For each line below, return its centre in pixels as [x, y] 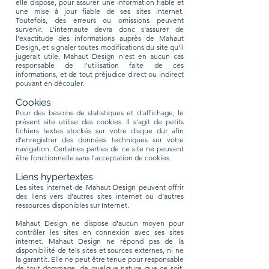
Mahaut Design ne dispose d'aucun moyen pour [100, 223]
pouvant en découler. [50, 83]
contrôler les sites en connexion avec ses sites [100, 232]
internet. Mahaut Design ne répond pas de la [100, 241]
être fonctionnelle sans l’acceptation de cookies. [93, 158]
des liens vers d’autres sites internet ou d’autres [100, 196]
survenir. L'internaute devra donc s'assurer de [100, 29]
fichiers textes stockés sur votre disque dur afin [100, 131]
